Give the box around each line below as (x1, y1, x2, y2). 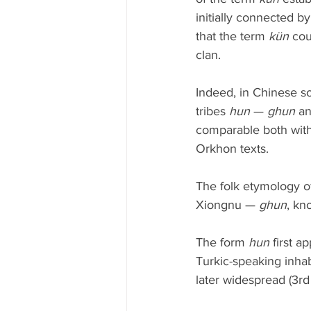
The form (196, 235, 249, 249)
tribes (196, 104, 229, 118)
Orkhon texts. (196, 142, 269, 155)
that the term (196, 29, 269, 43)
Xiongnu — (196, 198, 259, 212)
